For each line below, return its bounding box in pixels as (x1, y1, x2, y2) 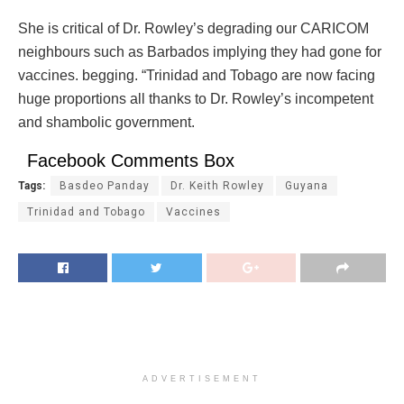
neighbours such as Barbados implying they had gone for (18, 44, 381, 60)
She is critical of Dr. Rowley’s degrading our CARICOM (18, 21, 369, 37)
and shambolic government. (18, 115, 195, 131)
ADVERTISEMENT (142, 374, 262, 384)
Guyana (285, 179, 328, 193)
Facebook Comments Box (27, 151, 234, 171)
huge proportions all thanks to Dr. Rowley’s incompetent (18, 91, 373, 107)
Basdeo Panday (60, 179, 150, 193)
